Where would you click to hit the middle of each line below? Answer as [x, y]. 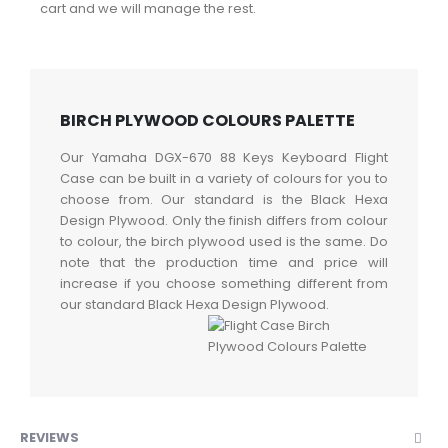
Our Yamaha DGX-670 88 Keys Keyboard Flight [224, 158]
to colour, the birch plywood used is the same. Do [224, 242]
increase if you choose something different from [224, 284]
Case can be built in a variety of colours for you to [224, 179]
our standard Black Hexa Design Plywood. [194, 305]
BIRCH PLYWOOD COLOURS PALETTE [207, 121]
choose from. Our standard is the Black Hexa [224, 200]
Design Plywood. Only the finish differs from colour [224, 221]
